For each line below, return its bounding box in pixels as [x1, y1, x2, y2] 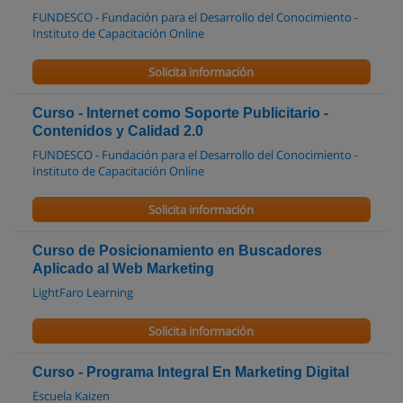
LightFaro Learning [32, 284, 133, 300]
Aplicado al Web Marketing [32, 261, 214, 276]
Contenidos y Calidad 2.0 [32, 123, 203, 139]
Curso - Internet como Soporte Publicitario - [32, 105, 328, 121]
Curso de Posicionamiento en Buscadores [32, 243, 322, 258]
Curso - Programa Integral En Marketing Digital [32, 364, 349, 380]
